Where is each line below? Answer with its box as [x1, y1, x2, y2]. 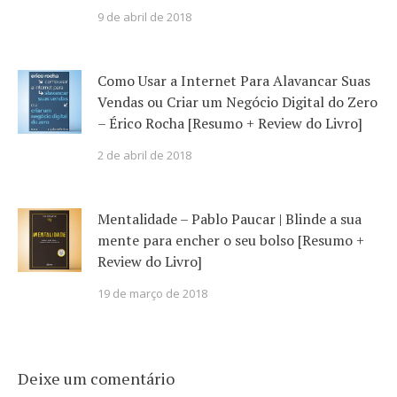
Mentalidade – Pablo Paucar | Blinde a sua [97, 208, 362, 229]
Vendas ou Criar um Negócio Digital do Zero [97, 91, 378, 112]
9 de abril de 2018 [97, 8, 191, 25]
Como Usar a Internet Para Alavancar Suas [97, 70, 370, 90]
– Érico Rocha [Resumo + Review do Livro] [97, 113, 362, 133]
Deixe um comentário [18, 367, 175, 389]
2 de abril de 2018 [97, 146, 191, 163]
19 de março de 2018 [97, 284, 207, 301]
